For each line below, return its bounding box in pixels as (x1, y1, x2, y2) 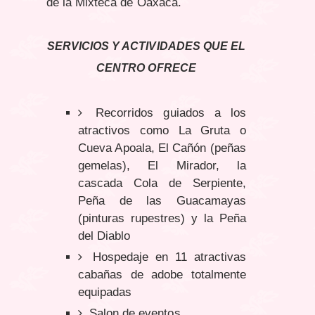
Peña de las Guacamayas (78, 194, 246, 208)
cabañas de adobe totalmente (78, 268, 246, 282)
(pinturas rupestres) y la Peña (78, 212, 246, 226)
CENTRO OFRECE (96, 62, 196, 75)
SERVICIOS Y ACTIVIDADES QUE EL (47, 40, 245, 53)
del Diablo (78, 229, 131, 243)
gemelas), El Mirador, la (78, 159, 246, 173)
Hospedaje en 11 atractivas (86, 250, 246, 264)
